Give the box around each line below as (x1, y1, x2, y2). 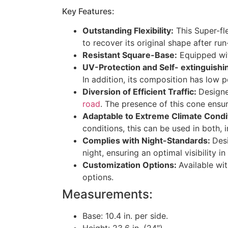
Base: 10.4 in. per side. (82, 211, 168, 221)
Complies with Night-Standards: (82, 135, 212, 146)
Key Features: (62, 6, 115, 17)
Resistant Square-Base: (82, 50, 177, 61)
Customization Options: (82, 160, 179, 170)
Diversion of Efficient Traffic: (82, 87, 198, 97)
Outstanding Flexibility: (82, 25, 174, 36)
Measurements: (62, 187, 153, 202)
